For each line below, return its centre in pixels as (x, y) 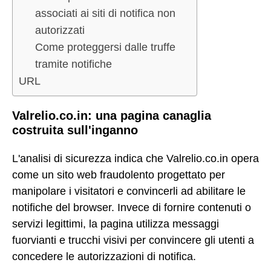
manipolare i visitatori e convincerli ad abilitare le (129, 191)
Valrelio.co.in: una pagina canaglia (112, 116)
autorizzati (60, 31)
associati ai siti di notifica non (105, 14)
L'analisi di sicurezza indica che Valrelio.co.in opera (135, 158)
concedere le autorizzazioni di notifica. (104, 256)
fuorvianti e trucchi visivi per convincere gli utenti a (133, 240)
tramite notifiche (73, 64)
